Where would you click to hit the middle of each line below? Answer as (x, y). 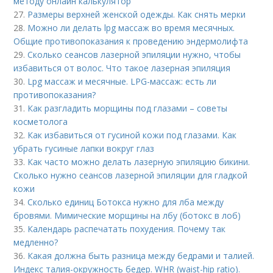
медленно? (36, 242)
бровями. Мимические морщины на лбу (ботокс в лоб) (127, 215)
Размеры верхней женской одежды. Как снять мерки (137, 14)
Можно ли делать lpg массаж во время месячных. (131, 27)
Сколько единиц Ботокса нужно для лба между (126, 202)
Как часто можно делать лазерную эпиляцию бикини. (139, 161)
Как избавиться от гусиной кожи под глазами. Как (132, 135)
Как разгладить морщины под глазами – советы (128, 108)
